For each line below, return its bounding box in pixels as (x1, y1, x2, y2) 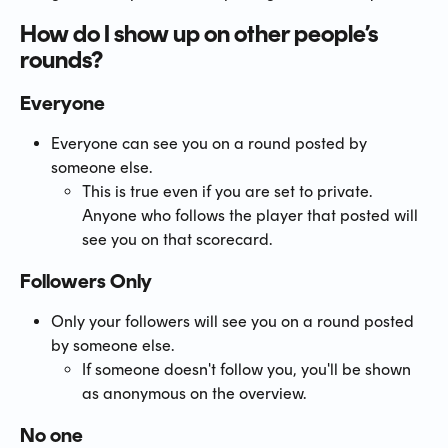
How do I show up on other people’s (20, 18, 382, 48)
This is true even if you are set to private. (82, 181, 376, 201)
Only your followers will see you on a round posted (51, 311, 418, 331)
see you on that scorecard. (82, 229, 272, 249)
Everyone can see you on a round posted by (51, 133, 371, 153)
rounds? (20, 44, 103, 74)
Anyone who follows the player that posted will (82, 205, 422, 225)
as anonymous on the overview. (82, 383, 306, 403)
